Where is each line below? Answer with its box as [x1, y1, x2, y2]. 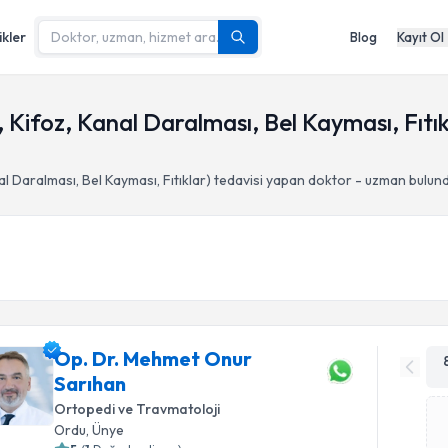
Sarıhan [54, 371, 127, 396]
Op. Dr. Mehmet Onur [54, 346, 253, 371]
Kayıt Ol [397, 28, 444, 45]
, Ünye [86, 421, 125, 439]
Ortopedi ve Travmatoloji [54, 400, 221, 418]
